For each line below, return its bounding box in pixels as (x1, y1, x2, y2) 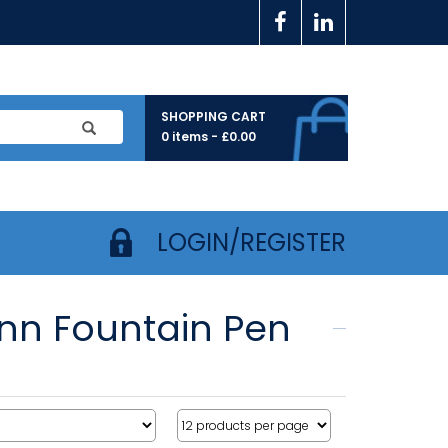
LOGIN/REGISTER (157, 226, 346, 260)
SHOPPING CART (161, 108, 266, 125)
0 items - (161, 128, 221, 145)
